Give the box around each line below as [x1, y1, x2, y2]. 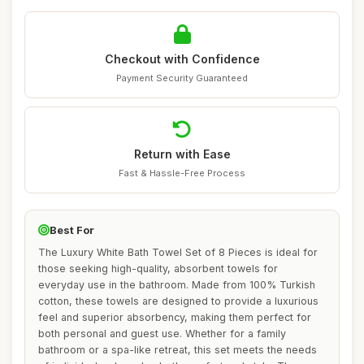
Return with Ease [133, 147, 231, 161]
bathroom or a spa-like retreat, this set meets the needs [38, 344, 317, 356]
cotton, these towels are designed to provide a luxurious [38, 295, 318, 307]
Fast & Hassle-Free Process [119, 167, 245, 179]
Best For [50, 223, 94, 236]
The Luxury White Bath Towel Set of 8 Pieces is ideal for [38, 246, 318, 258]
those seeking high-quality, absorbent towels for [38, 262, 278, 275]
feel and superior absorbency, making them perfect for [38, 311, 311, 323]
